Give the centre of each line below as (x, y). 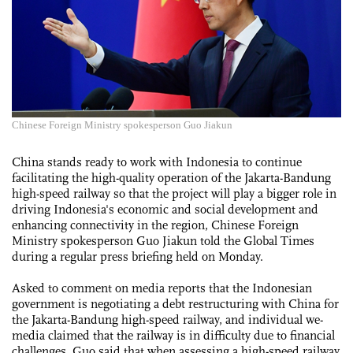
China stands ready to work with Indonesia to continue (157, 162)
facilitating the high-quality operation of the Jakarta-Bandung (171, 177)
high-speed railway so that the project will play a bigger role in (174, 193)
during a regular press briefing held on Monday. (139, 256)
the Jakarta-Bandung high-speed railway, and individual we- (167, 319)
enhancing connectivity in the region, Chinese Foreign (155, 225)
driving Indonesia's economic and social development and (165, 209)
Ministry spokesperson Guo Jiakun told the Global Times (163, 240)
